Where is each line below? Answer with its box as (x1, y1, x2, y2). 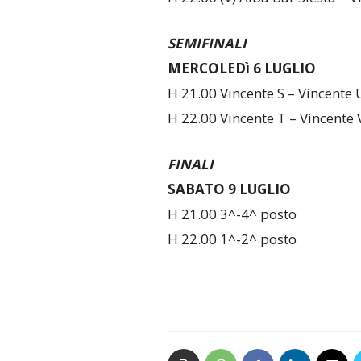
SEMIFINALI (167, 33, 247, 52)
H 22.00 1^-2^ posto (167, 229, 297, 248)
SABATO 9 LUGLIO (167, 179, 291, 198)
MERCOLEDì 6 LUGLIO (167, 58, 316, 77)
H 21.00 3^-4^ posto (167, 204, 297, 223)
